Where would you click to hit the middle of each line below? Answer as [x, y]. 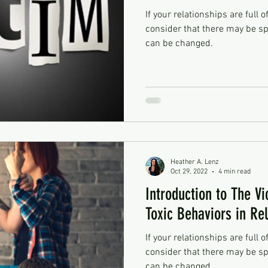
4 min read [234, 172]
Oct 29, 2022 [189, 172]
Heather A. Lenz [195, 162]
